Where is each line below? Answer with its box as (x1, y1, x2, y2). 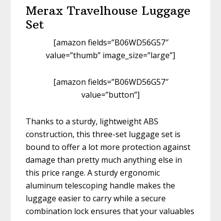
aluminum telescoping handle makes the (26, 180, 176, 191)
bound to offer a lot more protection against (26, 142, 191, 153)
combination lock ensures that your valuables (26, 206, 195, 217)
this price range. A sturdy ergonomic (26, 167, 160, 179)
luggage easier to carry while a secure (26, 193, 166, 204)
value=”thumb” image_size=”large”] (46, 50, 175, 61)
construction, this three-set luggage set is (26, 129, 181, 140)
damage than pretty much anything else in (26, 154, 183, 166)
